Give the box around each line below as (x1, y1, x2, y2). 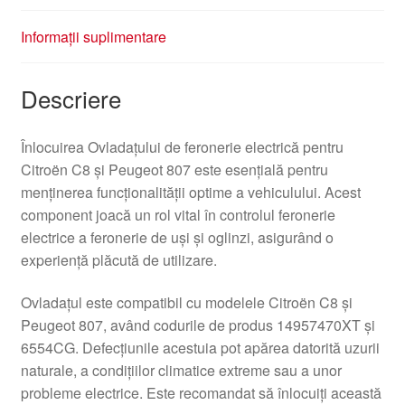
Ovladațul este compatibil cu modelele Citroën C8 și (20, 292, 353, 314)
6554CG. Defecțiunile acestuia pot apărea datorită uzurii (20, 337, 380, 359)
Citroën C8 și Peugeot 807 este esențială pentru (20, 158, 328, 180)
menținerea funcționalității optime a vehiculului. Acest (20, 181, 361, 202)
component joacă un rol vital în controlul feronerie (20, 203, 335, 225)
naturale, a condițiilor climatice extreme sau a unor (20, 360, 342, 381)
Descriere (20, 80, 121, 115)
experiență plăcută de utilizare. (20, 249, 217, 270)
